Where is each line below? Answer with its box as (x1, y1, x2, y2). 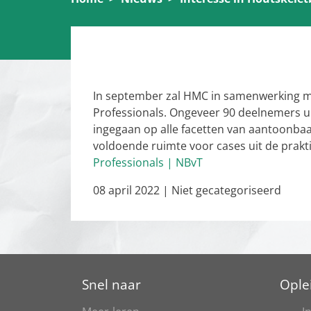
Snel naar (82, 275, 141, 294)
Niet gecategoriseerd (171, 183, 281, 199)
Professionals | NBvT (93, 155, 203, 171)
